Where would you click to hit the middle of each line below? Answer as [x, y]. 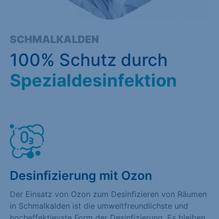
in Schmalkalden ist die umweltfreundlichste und [99, 206]
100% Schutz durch [89, 59]
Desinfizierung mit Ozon [81, 175]
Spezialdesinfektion [93, 80]
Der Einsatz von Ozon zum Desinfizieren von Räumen [108, 194]
